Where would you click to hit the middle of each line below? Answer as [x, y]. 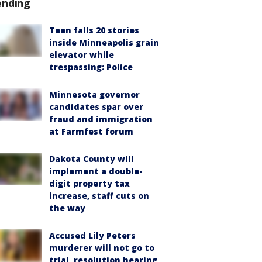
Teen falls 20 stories [94, 30]
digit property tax [89, 183]
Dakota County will [92, 159]
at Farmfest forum [91, 131]
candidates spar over [96, 107]
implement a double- [96, 171]
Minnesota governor [94, 94]
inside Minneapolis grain [104, 42]
